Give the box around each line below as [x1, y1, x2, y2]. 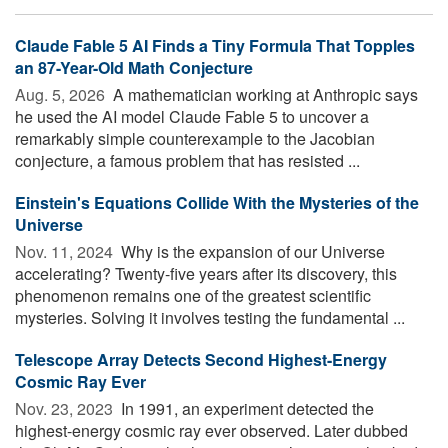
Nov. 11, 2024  [15, 239, 117, 263]
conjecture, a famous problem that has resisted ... [15, 148, 360, 172]
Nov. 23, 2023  [15, 396, 117, 420]
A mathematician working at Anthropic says [109, 82, 418, 106]
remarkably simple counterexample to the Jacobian [15, 126, 375, 150]
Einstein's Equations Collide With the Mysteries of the [15, 190, 419, 214]
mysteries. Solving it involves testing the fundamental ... [15, 305, 405, 329]
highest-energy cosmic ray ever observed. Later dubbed [15, 418, 408, 442]
